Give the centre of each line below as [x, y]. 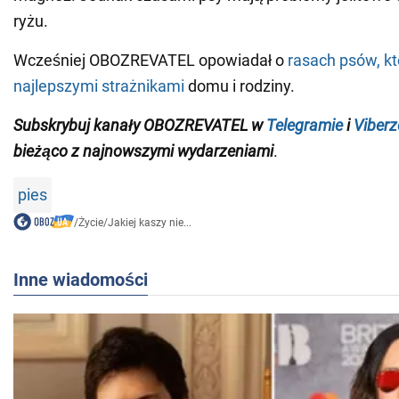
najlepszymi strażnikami [99, 86]
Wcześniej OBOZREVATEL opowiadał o [151, 61]
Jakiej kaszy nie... [149, 223]
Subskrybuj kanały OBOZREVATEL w [138, 126]
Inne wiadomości [81, 280]
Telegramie [305, 126]
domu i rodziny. [240, 86]
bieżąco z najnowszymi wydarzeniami [143, 151]
